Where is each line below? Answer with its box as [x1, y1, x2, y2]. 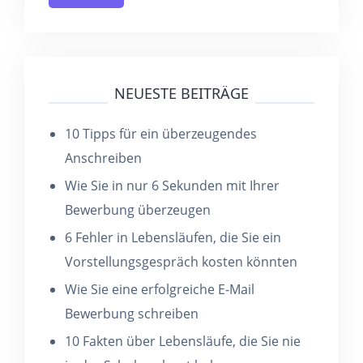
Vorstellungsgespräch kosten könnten [65, 253, 297, 271]
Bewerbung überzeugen [65, 201, 211, 219]
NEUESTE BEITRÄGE [114, 83, 249, 103]
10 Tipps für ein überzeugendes [65, 125, 257, 143]
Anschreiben [65, 149, 142, 167]
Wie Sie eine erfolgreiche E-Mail [65, 280, 254, 298]
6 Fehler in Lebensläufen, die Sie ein [65, 228, 281, 246]
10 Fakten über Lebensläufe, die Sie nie [65, 332, 301, 350]
